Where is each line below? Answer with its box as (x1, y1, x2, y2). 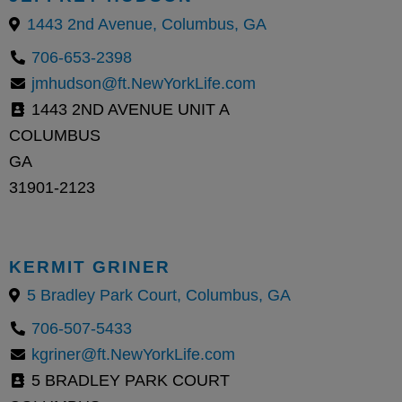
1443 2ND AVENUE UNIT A (27, 100, 230, 118)
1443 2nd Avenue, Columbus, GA (27, 14, 267, 33)
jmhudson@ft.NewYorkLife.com (31, 74, 256, 92)
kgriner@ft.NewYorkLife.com (31, 345, 235, 363)
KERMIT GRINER (9, 256, 170, 276)
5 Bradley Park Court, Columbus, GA (27, 285, 291, 304)
